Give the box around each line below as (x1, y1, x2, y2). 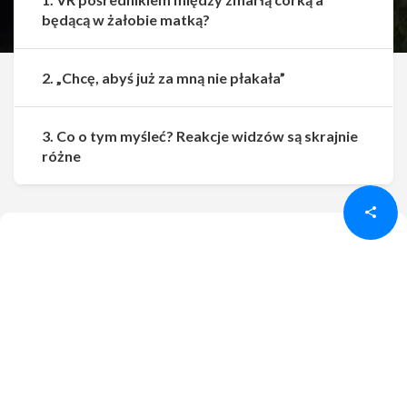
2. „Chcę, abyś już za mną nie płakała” (42, 69, 285, 86)
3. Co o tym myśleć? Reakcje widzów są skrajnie (42, 127, 358, 144)
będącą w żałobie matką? (42, 11, 210, 28)
